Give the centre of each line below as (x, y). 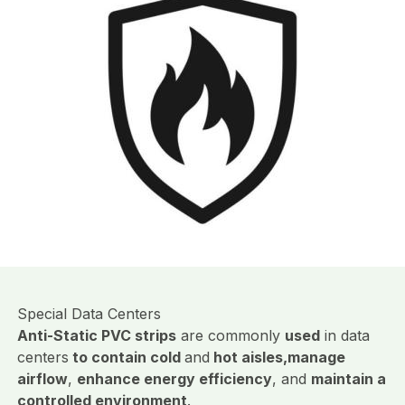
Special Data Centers (89, 314)
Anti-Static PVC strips (96, 336)
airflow (42, 379)
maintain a (348, 379)
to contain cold (126, 358)
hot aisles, (248, 358)
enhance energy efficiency (174, 379)
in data (344, 336)
